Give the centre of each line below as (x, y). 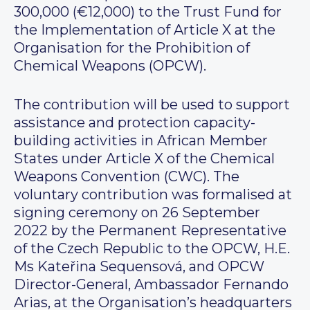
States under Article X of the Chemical (144, 159)
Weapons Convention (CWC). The (127, 177)
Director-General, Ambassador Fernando (151, 285)
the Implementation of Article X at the (145, 30)
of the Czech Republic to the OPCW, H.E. (152, 249)
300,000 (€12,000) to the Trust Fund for (148, 12)
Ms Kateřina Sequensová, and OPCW (139, 267)
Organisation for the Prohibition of (132, 48)
